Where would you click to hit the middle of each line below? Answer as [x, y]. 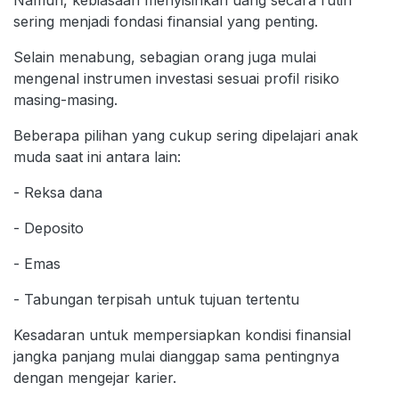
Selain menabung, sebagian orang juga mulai [165, 57]
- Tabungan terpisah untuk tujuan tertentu [156, 299]
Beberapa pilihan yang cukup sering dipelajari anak [186, 135]
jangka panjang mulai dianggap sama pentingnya [176, 356]
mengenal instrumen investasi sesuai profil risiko [176, 78]
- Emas [39, 263]
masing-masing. [65, 99]
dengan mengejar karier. [95, 377]
